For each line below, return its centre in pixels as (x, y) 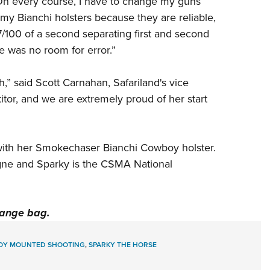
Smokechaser (67, 148)
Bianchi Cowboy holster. (158, 148)
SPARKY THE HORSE (122, 245)
